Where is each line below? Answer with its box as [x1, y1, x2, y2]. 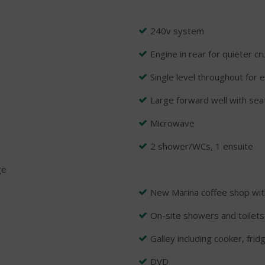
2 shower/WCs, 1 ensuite [150, 140, 253, 152]
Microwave [150, 117, 195, 129]
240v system [150, 24, 204, 37]
